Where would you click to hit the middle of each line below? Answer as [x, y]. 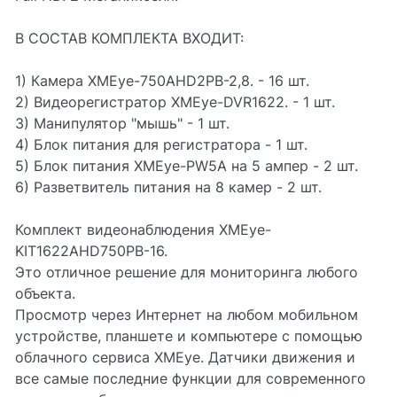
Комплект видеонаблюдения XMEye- [143, 230]
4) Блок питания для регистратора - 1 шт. [161, 144]
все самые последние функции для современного [191, 378]
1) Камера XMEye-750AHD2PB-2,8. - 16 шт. [162, 81]
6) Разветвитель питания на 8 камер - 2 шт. [168, 187]
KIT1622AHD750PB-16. [91, 251]
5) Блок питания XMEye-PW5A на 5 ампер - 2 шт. [187, 166]
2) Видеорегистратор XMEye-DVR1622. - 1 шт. [175, 102]
